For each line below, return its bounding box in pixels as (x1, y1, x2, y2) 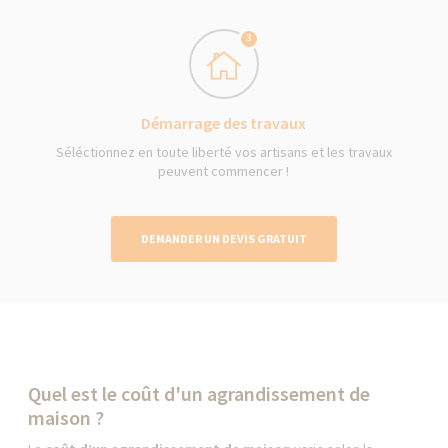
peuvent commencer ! (158, 161, 290, 180)
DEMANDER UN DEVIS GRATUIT (140, 230, 307, 246)
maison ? (28, 404, 109, 430)
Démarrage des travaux (141, 112, 307, 133)
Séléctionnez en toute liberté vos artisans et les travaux (55, 142, 392, 161)
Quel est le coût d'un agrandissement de (28, 380, 371, 406)
